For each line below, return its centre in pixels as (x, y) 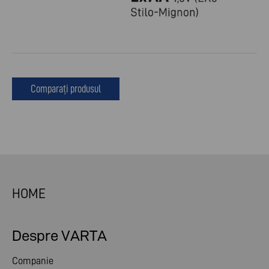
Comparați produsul (66, 89)
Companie (33, 261)
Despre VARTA (59, 236)
